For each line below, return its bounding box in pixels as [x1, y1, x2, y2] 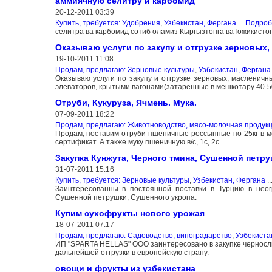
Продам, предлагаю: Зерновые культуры [55, 65, 195, 74]
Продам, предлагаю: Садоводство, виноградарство [55, 231, 232, 240]
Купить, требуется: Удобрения [55, 18, 160, 27]
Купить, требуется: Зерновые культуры [55, 175, 189, 185]
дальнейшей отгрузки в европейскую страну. [55, 248, 209, 257]
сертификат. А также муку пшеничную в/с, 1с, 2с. [55, 137, 221, 146]
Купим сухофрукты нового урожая [55, 208, 205, 218]
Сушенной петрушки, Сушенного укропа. [55, 192, 197, 202]
